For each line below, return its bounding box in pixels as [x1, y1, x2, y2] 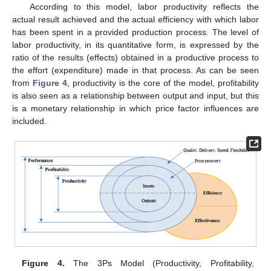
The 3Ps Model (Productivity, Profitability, [64, 258, 254, 268]
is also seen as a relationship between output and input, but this [12, 90, 259, 100]
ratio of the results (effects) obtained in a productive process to [12, 52, 259, 62]
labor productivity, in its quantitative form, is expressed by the [12, 39, 259, 50]
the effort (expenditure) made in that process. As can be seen [12, 65, 259, 75]
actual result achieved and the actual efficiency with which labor [12, 14, 259, 24]
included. [12, 116, 47, 126]
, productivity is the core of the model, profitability [67, 77, 259, 88]
